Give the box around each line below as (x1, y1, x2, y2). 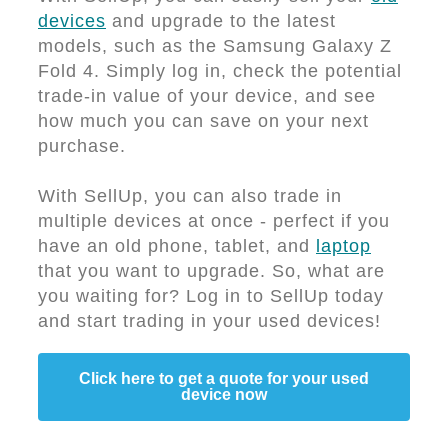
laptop (316, 236, 371, 256)
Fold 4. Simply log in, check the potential (38, 61, 402, 81)
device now (181, 386, 267, 403)
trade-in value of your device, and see (38, 86, 376, 106)
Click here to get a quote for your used (79, 370, 369, 387)
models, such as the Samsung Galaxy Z (38, 36, 392, 56)
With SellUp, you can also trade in (38, 186, 342, 206)
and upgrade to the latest (106, 11, 336, 31)
